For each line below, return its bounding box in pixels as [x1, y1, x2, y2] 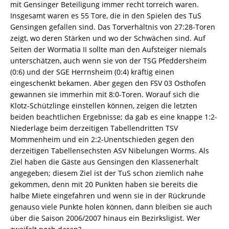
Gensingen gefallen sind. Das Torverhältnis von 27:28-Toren [10, 22, 215, 32]
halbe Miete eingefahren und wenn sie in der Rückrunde [10, 191, 205, 201]
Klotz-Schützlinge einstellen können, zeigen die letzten [10, 101, 197, 111]
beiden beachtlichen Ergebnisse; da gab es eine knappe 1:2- [10, 112, 217, 122]
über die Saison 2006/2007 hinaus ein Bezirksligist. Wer [10, 213, 200, 223]
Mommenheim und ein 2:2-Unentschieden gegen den [10, 134, 194, 145]
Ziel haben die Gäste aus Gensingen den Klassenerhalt [10, 157, 198, 167]
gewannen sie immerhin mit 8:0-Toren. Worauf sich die [10, 89, 199, 100]
